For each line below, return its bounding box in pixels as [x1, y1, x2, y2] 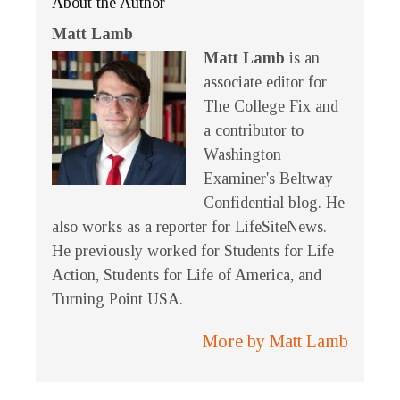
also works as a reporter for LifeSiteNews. [52, 218, 327, 237]
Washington [204, 146, 281, 164]
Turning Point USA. [52, 290, 183, 309]
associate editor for [204, 73, 327, 92]
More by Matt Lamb [203, 331, 348, 352]
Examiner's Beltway [204, 170, 333, 188]
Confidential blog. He [204, 194, 345, 212]
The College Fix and [204, 97, 338, 116]
